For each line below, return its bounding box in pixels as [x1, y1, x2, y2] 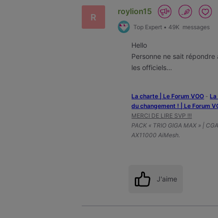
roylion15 [117, 6, 152, 16]
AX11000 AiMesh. [131, 131, 181, 139]
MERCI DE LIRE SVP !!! [131, 112, 192, 120]
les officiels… [131, 63, 173, 72]
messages [181, 23, 210, 31]
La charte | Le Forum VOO [131, 92, 204, 100]
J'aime [156, 175, 177, 183]
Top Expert [133, 23, 162, 31]
